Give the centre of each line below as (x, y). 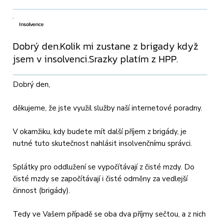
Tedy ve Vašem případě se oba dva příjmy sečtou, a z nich (110, 214)
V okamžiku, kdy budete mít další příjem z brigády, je (100, 131)
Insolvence (32, 24)
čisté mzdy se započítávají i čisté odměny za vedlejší (100, 179)
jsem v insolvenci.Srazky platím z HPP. (96, 59)
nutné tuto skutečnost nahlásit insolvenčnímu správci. (103, 143)
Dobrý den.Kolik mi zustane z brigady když (106, 46)
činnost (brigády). (42, 190)
